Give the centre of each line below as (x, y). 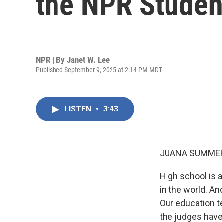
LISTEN (79, 109)
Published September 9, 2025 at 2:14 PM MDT (99, 70)
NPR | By (51, 60)
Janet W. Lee (88, 60)
